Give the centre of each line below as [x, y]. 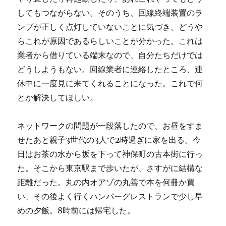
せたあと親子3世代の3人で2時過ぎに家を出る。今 [109, 140]
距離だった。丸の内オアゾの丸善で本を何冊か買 [106, 182]
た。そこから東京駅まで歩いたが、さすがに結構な [110, 168]
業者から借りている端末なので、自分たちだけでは [110, 55]
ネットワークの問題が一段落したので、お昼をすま [110, 126]
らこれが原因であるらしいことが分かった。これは [110, 41]
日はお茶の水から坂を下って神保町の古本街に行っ [110, 154]
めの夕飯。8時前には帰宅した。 [76, 211]
